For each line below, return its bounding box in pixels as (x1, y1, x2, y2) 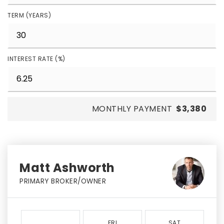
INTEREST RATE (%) (7, 54, 65, 63)
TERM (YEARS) (7, 11, 51, 19)
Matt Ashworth (19, 159, 115, 176)
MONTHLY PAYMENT (91, 103, 172, 114)
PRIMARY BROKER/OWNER (19, 176, 106, 186)
